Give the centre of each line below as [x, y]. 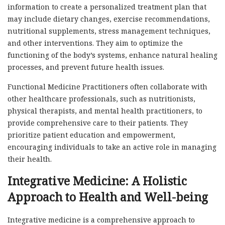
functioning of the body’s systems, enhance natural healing [113, 55]
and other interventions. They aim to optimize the [95, 43]
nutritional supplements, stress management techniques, [109, 31]
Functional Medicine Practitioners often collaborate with [107, 87]
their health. [30, 159]
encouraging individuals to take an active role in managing [112, 147]
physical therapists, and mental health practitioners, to [105, 111]
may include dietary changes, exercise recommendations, [109, 19]
